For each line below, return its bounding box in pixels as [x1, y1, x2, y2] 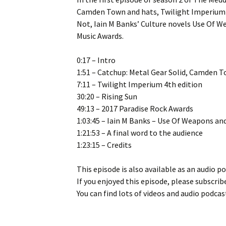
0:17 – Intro [77, 55, 116, 65]
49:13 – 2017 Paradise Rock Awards [77, 103, 193, 114]
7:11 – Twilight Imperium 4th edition [77, 79, 202, 89]
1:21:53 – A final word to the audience [77, 128, 203, 138]
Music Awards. [77, 31, 124, 41]
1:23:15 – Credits [77, 140, 132, 150]
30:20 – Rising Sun [77, 91, 137, 101]
